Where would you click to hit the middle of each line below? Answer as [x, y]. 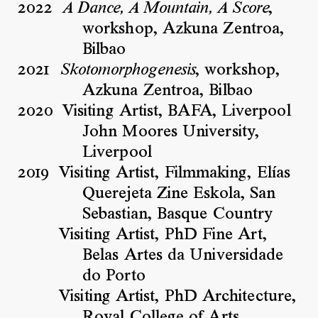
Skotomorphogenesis [127, 70]
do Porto [114, 276]
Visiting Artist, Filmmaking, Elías [175, 173]
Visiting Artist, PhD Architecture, [178, 296]
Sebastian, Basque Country [178, 214]
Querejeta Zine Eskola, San [179, 193]
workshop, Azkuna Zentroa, [183, 29]
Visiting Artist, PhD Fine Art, [163, 235]
